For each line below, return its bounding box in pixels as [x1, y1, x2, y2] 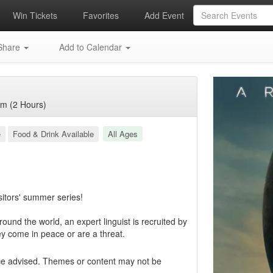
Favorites [80, 9, 119, 21]
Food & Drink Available [12, 128, 94, 140]
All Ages [107, 128, 138, 140]
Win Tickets [10, 9, 57, 21]
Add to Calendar [57, 41, 124, 53]
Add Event [142, 9, 185, 21]
